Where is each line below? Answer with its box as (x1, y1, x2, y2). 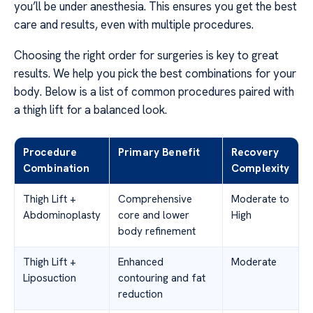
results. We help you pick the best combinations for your (14, 66, 296, 82)
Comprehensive (118, 192, 192, 207)
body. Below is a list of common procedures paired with (14, 84, 294, 100)
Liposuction (23, 271, 76, 286)
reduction (118, 287, 163, 302)
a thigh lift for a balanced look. (14, 102, 167, 118)
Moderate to (231, 192, 289, 207)
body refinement (118, 224, 196, 239)
